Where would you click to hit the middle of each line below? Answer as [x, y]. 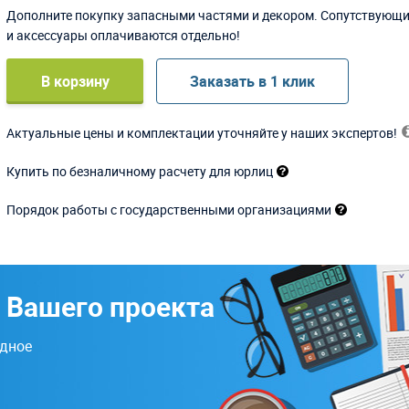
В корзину [75, 81]
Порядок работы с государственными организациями [169, 209]
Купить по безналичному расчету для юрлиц [140, 171]
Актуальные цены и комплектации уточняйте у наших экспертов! [202, 132]
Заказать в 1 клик [253, 81]
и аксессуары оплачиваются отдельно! [124, 35]
